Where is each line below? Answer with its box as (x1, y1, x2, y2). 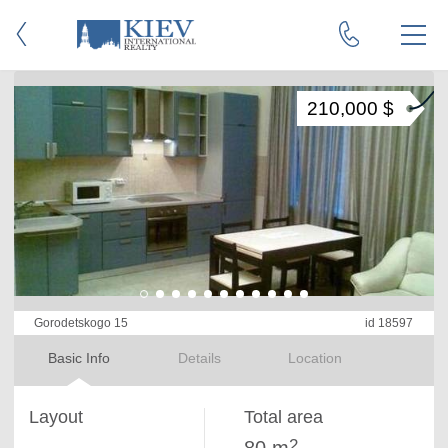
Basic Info (47, 350, 110, 366)
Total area (244, 407, 323, 427)
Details (177, 350, 221, 366)
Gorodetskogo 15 (34, 316, 128, 330)
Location (288, 350, 343, 366)
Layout (29, 407, 83, 427)
